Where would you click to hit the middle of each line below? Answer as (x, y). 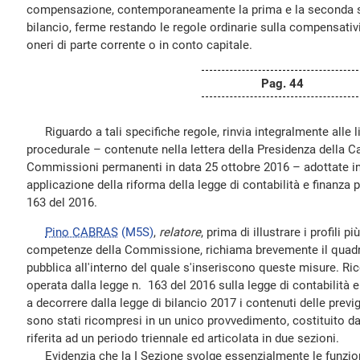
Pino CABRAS (82, 232)
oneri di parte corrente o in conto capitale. (139, 45)
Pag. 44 (282, 84)
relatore (180, 232)
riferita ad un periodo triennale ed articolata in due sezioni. (183, 338)
